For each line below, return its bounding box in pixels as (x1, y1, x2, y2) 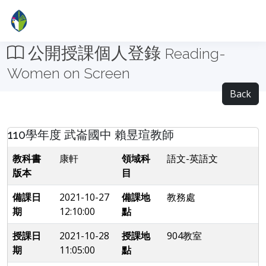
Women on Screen (7, 65, 130, 82)
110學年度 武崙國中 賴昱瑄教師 (8, 128, 174, 142)
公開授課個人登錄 (24, 43, 165, 63)
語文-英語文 (167, 152, 218, 165)
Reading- (165, 45, 226, 62)
